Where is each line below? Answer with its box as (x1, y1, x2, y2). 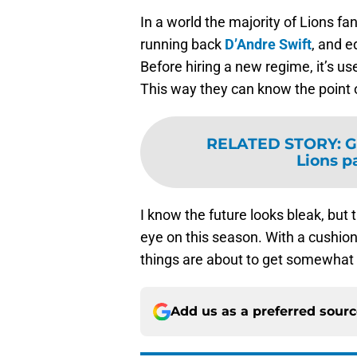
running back (140, 36, 225, 53)
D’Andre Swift (225, 36, 312, 53)
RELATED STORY (206, 134, 337, 154)
